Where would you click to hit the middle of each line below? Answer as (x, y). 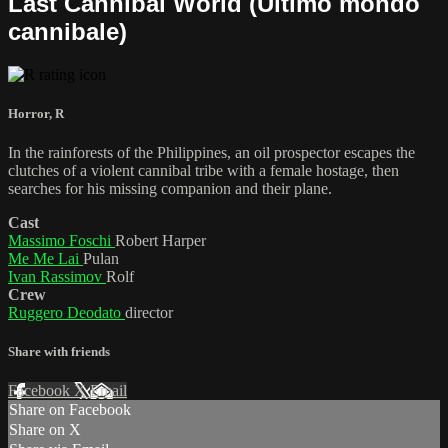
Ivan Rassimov (57, 276)
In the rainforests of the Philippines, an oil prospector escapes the (211, 152)
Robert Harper (160, 240)
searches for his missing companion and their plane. (170, 188)
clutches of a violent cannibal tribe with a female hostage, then (203, 170)
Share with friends (59, 352)
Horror (28, 113)
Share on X (45, 430)
